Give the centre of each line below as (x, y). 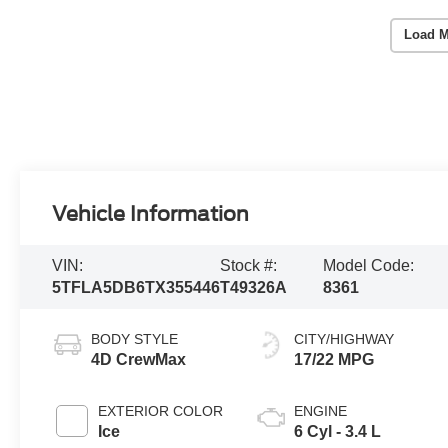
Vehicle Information (151, 214)
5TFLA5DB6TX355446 (136, 287)
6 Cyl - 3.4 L (338, 431)
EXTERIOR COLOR (161, 410)
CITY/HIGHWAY (344, 338)
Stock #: (249, 265)
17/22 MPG (334, 359)
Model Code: (369, 265)
